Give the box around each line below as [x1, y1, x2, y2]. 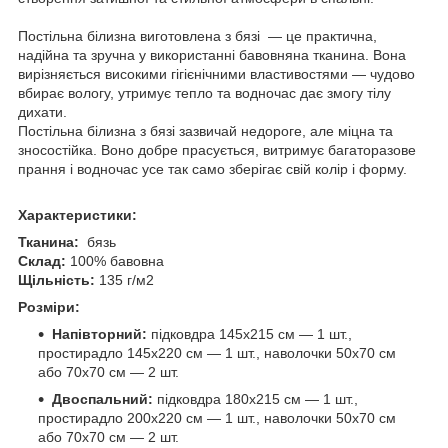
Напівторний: [52, 325, 147, 342]
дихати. [18, 103, 67, 120]
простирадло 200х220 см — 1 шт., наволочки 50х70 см [38, 409, 396, 426]
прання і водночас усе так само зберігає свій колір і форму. [18, 160, 407, 177]
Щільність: [18, 271, 95, 288]
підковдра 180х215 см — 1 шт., [153, 390, 358, 407]
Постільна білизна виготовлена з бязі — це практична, [18, 27, 377, 44]
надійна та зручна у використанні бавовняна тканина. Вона [18, 46, 406, 63]
